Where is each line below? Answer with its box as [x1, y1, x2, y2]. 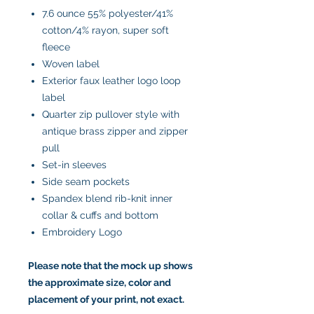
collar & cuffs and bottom [42, 210, 158, 221]
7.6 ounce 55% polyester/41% [42, 8, 173, 20]
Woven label [42, 58, 100, 70]
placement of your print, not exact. [28, 294, 184, 306]
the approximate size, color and [28, 277, 171, 289]
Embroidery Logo [42, 226, 122, 238]
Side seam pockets [42, 176, 130, 188]
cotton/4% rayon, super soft [42, 25, 169, 36]
